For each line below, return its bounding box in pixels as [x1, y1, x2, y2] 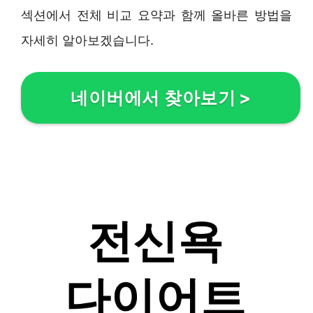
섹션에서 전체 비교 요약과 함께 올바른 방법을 [21, 8, 292, 23]
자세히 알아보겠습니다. [21, 33, 154, 48]
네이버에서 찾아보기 [71, 87, 235, 109]
